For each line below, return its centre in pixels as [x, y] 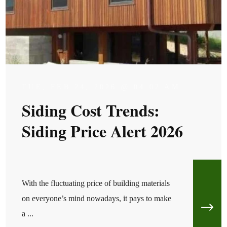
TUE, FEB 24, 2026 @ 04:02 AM [101, 87]
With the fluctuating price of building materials [96, 183]
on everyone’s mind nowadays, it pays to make [97, 198]
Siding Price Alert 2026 [103, 131]
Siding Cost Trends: [91, 110]
